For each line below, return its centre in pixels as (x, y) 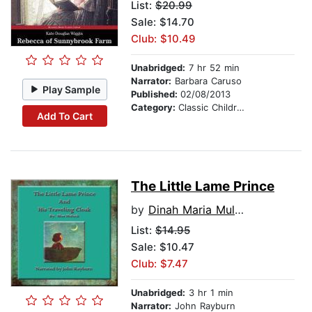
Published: (156, 94)
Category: (155, 108)
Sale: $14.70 (163, 22)
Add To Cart (64, 116)
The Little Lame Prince (203, 187)
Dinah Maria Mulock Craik (192, 210)
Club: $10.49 (163, 39)
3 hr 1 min (209, 293)
